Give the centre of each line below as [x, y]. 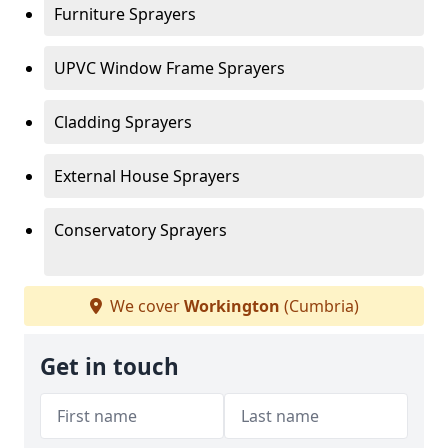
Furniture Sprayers [125, 14]
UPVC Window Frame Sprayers [169, 68]
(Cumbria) [319, 306]
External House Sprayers [147, 176]
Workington [231, 306]
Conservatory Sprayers [140, 230]
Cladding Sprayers [123, 122]
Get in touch [109, 366]
